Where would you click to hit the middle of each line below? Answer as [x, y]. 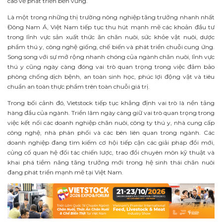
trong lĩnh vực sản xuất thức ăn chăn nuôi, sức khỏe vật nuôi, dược [111, 37]
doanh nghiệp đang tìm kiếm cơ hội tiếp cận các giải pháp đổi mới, [111, 142]
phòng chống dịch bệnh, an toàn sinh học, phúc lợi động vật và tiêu [111, 76]
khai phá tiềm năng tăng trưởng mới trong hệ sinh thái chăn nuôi [111, 162]
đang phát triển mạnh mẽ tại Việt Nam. [65, 172]
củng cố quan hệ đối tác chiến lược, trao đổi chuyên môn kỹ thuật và [111, 152]
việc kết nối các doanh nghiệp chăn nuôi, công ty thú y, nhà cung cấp [111, 122]
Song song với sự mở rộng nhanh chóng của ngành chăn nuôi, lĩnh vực [111, 56]
